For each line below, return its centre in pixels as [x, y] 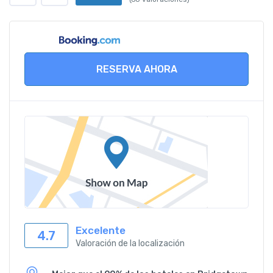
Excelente [101, 231]
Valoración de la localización [130, 244]
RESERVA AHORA [136, 69]
